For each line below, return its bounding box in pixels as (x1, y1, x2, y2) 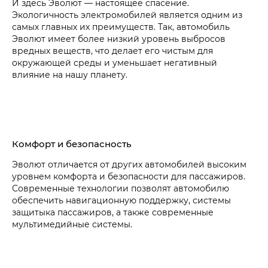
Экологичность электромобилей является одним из (12, 9, 242, 21)
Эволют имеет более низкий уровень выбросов (12, 33, 226, 45)
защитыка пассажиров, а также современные (12, 206, 214, 218)
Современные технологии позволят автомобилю (12, 182, 229, 194)
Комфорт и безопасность (12, 138, 132, 150)
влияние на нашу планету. (12, 69, 127, 81)
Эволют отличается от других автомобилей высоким (12, 159, 246, 170)
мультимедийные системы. (12, 218, 132, 230)
